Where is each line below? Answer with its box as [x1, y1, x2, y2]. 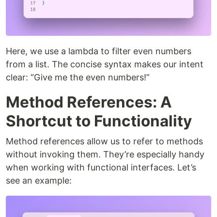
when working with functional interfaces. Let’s [6, 162, 196, 172]
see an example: [6, 175, 72, 186]
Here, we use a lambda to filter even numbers [6, 46, 191, 56]
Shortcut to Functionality [6, 111, 192, 130]
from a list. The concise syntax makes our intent [6, 59, 203, 69]
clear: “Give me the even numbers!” [6, 72, 150, 82]
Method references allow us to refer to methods [6, 136, 203, 146]
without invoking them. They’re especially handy [6, 149, 204, 159]
